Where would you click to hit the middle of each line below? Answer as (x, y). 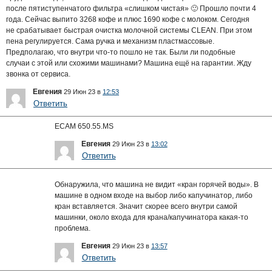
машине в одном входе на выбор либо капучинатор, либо (153, 195)
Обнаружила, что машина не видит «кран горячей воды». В (156, 184)
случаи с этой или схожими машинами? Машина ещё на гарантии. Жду (129, 63)
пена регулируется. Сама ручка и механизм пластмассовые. (110, 41)
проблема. (72, 228)
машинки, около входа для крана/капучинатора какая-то (151, 217)
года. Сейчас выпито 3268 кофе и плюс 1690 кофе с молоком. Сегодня (128, 19)
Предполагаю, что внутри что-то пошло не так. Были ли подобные (121, 52)
